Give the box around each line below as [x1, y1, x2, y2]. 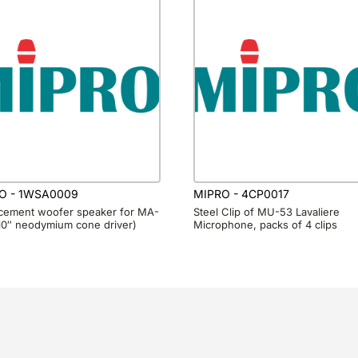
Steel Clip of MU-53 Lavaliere [193, 205, 340, 219]
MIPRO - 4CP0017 [193, 186, 290, 201]
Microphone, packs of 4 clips [193, 218, 338, 232]
